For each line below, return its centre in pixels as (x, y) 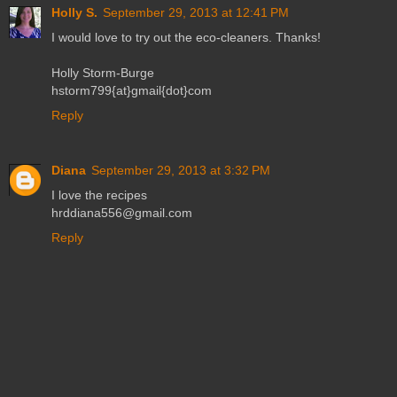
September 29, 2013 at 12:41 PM (196, 13)
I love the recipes (99, 195)
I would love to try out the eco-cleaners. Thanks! (186, 38)
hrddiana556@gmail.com (122, 213)
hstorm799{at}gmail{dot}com (132, 91)
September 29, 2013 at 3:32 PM (181, 171)
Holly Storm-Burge (103, 73)
